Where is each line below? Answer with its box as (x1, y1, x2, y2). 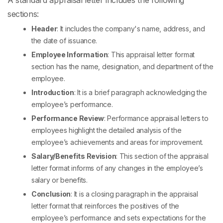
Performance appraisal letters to (107, 114, 209, 123)
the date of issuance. (31, 36, 98, 45)
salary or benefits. (31, 176, 88, 185)
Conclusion (31, 190, 71, 199)
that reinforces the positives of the (69, 202, 180, 211)
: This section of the (116, 152, 178, 161)
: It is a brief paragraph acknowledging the (74, 88, 207, 97)
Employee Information (31, 50, 108, 59)
